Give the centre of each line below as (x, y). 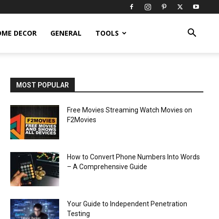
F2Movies (82, 120)
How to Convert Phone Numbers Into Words (134, 157)
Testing (79, 214)
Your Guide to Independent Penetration (127, 204)
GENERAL (66, 33)
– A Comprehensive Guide (107, 167)
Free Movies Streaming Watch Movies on (130, 110)
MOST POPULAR (43, 85)
